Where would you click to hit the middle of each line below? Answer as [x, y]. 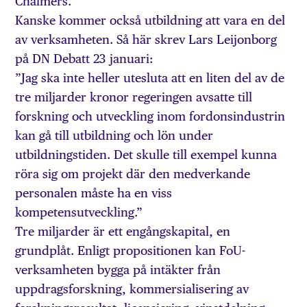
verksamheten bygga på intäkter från [118, 269]
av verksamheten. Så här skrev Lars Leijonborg [146, 39]
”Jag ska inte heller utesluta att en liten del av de [150, 77]
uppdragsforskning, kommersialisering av [132, 288]
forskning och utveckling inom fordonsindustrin [150, 116]
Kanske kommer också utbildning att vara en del [150, 20]
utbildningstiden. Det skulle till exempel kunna [146, 154]
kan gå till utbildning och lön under [114, 135]
